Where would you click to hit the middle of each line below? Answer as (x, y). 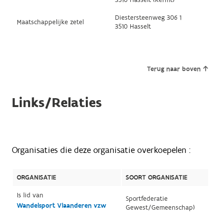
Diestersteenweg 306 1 (148, 18)
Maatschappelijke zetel (50, 22)
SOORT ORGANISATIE (156, 177)
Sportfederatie (147, 199)
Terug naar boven (174, 69)
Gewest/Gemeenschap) (160, 207)
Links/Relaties (56, 103)
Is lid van (30, 195)
